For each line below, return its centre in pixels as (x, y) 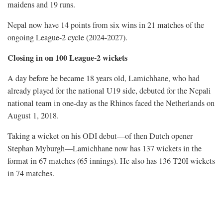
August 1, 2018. (33, 116)
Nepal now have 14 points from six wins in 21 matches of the (106, 25)
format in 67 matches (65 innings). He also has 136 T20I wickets (111, 161)
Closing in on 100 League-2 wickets (67, 58)
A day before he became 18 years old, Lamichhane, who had (104, 78)
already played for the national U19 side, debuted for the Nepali (109, 91)
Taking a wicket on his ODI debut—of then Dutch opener (100, 136)
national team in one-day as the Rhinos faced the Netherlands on (111, 103)
